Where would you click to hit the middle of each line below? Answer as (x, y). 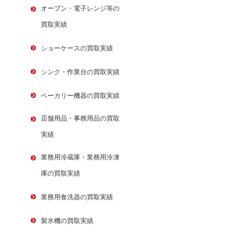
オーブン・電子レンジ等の (80, 9)
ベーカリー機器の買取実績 (80, 96)
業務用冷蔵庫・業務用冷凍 (80, 157)
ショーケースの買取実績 (77, 48)
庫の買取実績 (61, 174)
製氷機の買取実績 (67, 221)
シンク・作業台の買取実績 (80, 72)
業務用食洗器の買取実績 (77, 197)
